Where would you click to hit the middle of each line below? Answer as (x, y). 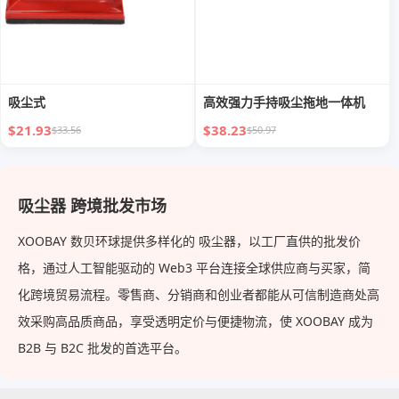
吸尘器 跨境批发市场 (92, 206)
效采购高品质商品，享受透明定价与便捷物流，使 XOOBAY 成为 (195, 322)
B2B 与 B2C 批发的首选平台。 (102, 348)
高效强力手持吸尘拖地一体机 (284, 102)
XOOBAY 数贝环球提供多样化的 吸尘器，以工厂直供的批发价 (189, 241)
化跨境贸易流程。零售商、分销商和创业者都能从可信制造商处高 (199, 295)
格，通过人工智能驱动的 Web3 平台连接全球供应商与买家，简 (194, 268)
